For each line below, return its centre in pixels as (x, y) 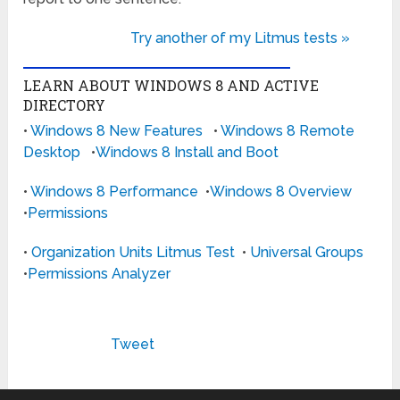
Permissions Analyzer (100, 274)
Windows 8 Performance (115, 192)
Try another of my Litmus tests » (240, 38)
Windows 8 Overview (281, 192)
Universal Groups (307, 253)
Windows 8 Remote (288, 131)
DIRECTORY (65, 105)
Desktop (52, 153)
